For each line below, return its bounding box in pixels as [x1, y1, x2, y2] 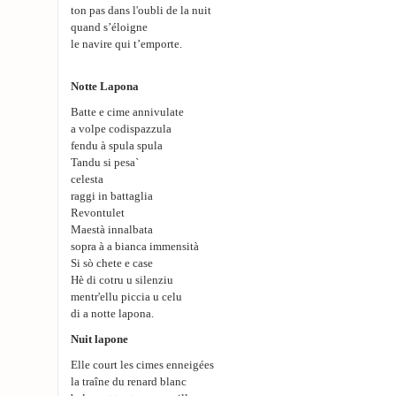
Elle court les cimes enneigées [71, 359, 214, 371]
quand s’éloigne [71, 21, 148, 34]
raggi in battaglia [71, 190, 153, 202]
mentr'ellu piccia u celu [71, 291, 182, 303]
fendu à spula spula [71, 140, 163, 152]
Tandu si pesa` [71, 156, 139, 169]
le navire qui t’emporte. [71, 38, 182, 50]
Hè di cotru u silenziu [71, 274, 173, 286]
